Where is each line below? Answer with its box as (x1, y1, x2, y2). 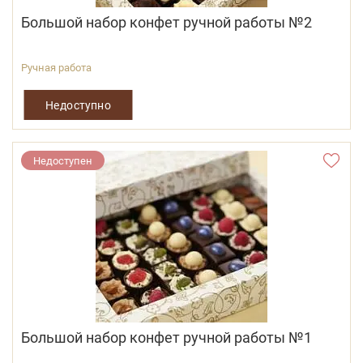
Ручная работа (21, 60, 92, 75)
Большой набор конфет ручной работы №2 (21, 12, 312, 32)
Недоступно (45, 96, 112, 113)
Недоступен (33, 153, 92, 169)
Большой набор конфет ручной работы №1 (21, 327, 312, 348)
